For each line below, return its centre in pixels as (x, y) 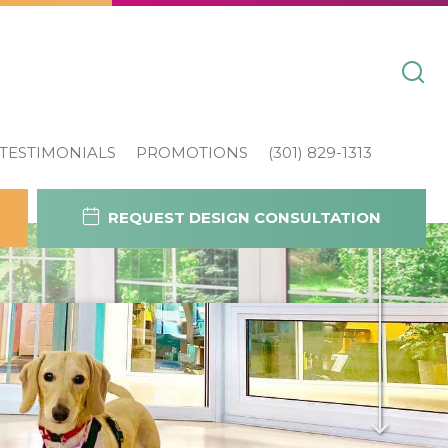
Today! (279, 400)
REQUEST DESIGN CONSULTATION (242, 217)
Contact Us (280, 354)
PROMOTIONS (192, 152)
